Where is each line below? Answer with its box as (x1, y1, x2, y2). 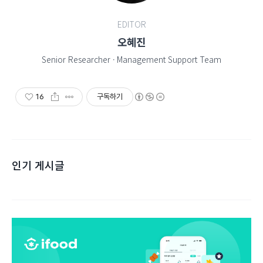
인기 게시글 (12, 157, 65, 173)
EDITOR (117, 18, 146, 30)
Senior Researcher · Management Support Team (42, 53, 221, 65)
